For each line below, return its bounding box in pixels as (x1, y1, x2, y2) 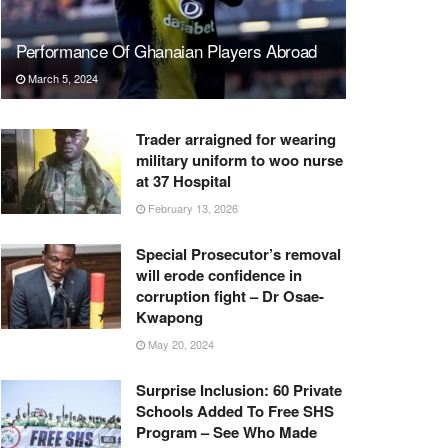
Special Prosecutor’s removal (136, 242, 341, 265)
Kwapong (136, 305, 211, 328)
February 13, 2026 (145, 199, 238, 216)
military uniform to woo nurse (136, 148, 343, 171)
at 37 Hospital (136, 169, 231, 192)
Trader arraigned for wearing (136, 127, 336, 150)
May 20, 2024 (145, 335, 214, 352)
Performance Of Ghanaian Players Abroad (16, 37, 318, 63)
